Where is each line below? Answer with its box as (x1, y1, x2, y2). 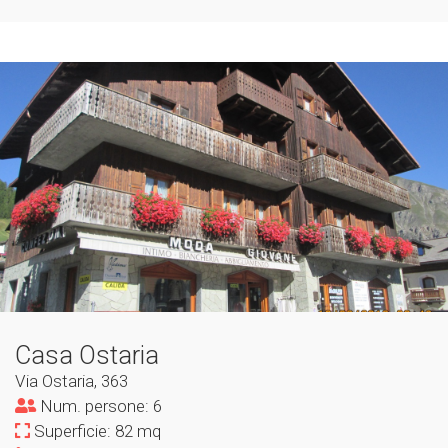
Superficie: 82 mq (30, 421, 161, 441)
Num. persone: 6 (36, 396, 162, 416)
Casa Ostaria (15, 341, 159, 370)
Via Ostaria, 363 (15, 371, 128, 391)
